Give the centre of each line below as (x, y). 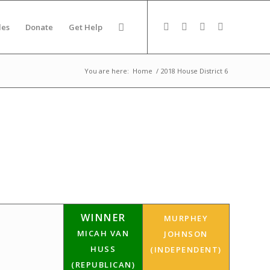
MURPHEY (186, 218)
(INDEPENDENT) (186, 250)
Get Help (86, 27)
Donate (39, 27)
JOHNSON (186, 234)
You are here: (107, 71)
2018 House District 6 (194, 71)
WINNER (103, 218)
